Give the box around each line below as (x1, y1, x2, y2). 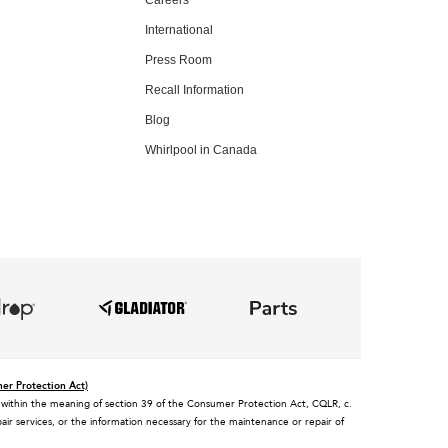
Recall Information (145, 82, 244, 97)
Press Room (145, 52, 212, 67)
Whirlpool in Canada (145, 142, 257, 157)
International (145, 22, 213, 37)
